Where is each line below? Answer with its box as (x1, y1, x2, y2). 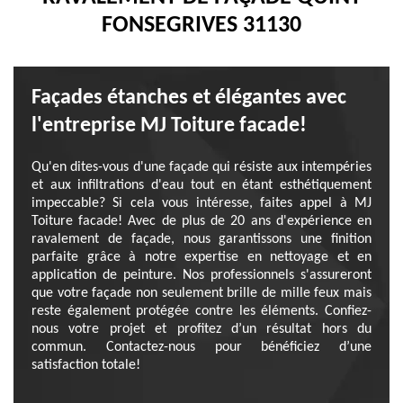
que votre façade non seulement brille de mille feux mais (31, 286, 372, 300)
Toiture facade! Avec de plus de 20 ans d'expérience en (31, 214, 372, 228)
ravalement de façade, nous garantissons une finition (31, 232, 372, 246)
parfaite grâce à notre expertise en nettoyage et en (31, 250, 372, 264)
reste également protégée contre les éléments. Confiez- (31, 304, 372, 318)
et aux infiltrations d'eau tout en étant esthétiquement (31, 178, 372, 193)
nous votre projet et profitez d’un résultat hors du (31, 322, 372, 336)
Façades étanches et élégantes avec (31, 87, 346, 109)
